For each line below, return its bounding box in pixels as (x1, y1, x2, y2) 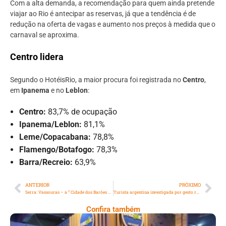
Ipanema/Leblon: (19, 120, 82, 130)
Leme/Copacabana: (19, 132, 91, 142)
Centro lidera (10, 51, 64, 62)
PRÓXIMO (179, 182, 201, 189)
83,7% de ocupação (46, 107, 117, 117)
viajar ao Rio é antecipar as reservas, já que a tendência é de (10, 9, 196, 18)
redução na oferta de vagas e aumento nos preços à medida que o (10, 20, 215, 28)
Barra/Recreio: (19, 157, 73, 167)
